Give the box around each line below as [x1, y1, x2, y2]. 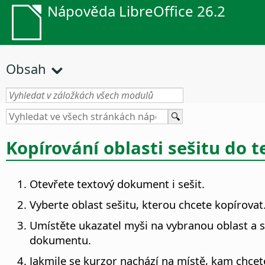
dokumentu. [30, 232, 91, 248]
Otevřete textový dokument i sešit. [30, 176, 205, 192]
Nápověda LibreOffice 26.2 [47, 1, 225, 21]
